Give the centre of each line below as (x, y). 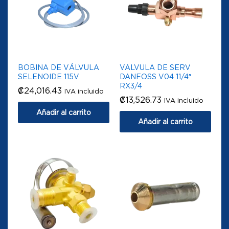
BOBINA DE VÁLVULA (59, 67)
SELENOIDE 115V (49, 77)
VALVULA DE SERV (155, 67)
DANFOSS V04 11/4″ (155, 77)
